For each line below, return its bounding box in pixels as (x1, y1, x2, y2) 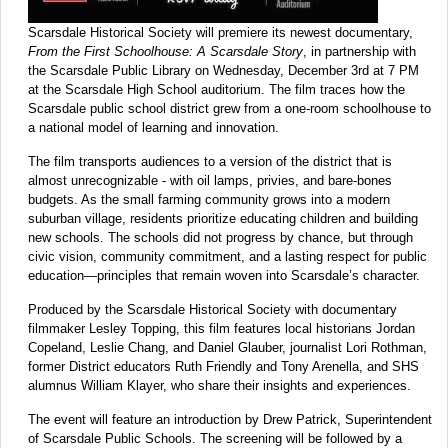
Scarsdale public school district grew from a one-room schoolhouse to (28, 101, 431, 117)
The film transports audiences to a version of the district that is (28, 154, 392, 170)
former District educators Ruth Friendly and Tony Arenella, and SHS (28, 359, 419, 375)
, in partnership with (303, 44, 416, 60)
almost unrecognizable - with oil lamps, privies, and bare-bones (28, 173, 392, 189)
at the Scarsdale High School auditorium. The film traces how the (28, 82, 405, 98)
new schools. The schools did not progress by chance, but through (28, 230, 413, 246)
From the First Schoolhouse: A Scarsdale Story (28, 44, 303, 60)
